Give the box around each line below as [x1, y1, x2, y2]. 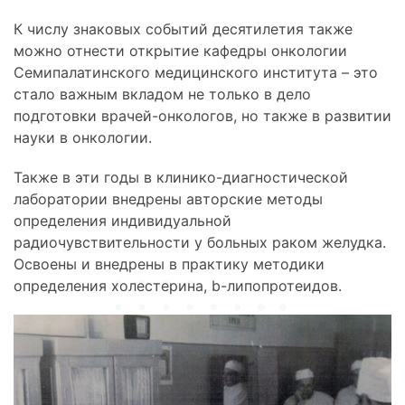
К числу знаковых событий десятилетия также [14, 19, 353, 38]
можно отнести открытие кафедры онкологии [14, 41, 347, 60]
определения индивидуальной [14, 211, 231, 230]
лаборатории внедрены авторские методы [14, 189, 323, 208]
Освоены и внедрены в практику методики [14, 254, 325, 273]
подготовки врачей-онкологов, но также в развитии [14, 106, 391, 125]
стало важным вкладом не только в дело [14, 84, 311, 103]
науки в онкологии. [14, 127, 152, 146]
